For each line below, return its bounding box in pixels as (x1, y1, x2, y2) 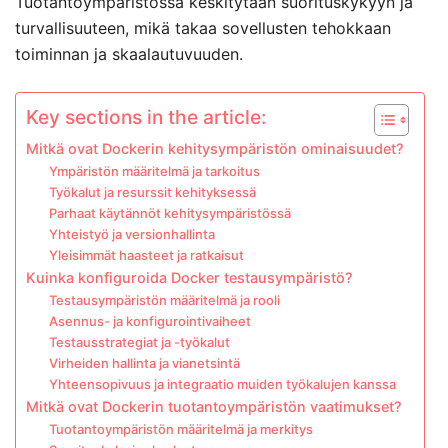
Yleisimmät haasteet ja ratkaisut (48, 247, 244, 263)
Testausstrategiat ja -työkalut (48, 334, 230, 350)
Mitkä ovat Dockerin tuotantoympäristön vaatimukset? (26, 398, 402, 415)
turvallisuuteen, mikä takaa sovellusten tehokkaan (15, 18, 391, 38)
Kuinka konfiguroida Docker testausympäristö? (26, 269, 353, 286)
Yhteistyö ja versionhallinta (48, 226, 215, 242)
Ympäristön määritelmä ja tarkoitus (48, 163, 260, 179)
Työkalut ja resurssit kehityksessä (48, 184, 256, 200)
